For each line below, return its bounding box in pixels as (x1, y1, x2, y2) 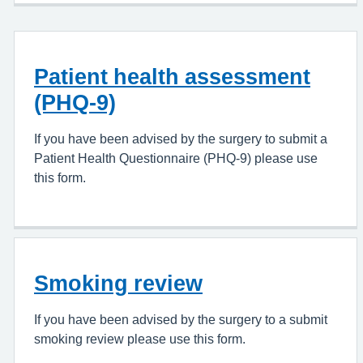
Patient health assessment (34, 66, 310, 88)
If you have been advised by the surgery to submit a (34, 132, 327, 145)
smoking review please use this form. (34, 332, 246, 345)
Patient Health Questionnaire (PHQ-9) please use (34, 152, 318, 164)
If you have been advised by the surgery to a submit (34, 313, 327, 326)
